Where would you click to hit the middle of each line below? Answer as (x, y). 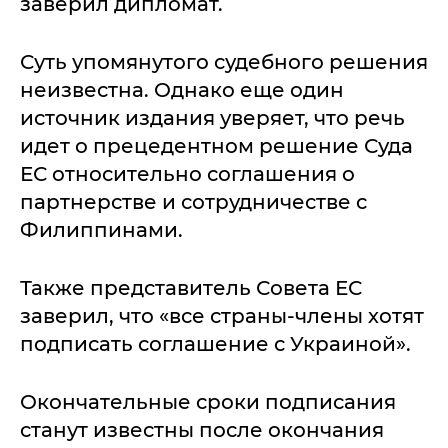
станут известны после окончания (202, 430)
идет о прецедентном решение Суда (216, 146)
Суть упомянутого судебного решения (224, 62)
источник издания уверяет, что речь (212, 118)
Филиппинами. (101, 230)
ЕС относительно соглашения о (187, 174)
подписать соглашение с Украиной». (215, 344)
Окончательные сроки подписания (208, 402)
